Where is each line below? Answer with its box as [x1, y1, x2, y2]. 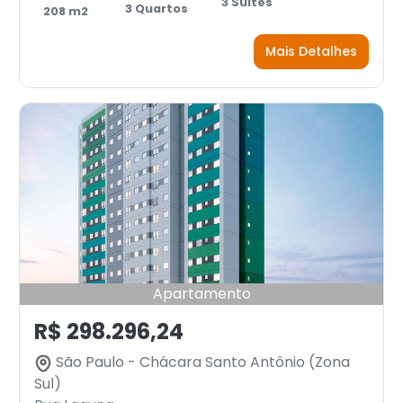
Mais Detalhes [265, 42, 357, 60]
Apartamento [152, 283, 251, 304]
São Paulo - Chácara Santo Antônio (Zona [52, 352, 350, 372]
